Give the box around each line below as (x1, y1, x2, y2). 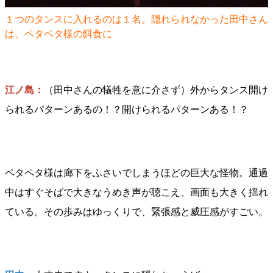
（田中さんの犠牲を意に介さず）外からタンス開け (44, 85, 268, 95)
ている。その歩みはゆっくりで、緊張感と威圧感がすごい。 (5, 207, 268, 217)
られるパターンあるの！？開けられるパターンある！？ (5, 104, 249, 115)
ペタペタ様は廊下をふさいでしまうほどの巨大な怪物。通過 (5, 168, 268, 178)
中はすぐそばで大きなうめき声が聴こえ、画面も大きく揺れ (5, 187, 268, 197)
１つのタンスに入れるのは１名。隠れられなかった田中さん (5, 14, 268, 25)
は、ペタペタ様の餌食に (5, 29, 112, 40)
